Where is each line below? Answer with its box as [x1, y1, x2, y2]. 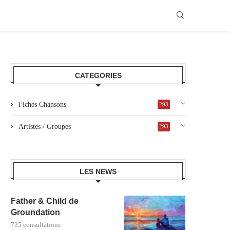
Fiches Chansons [18, 100, 66, 108]
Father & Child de [11, 196, 79, 205]
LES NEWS [80, 167, 117, 176]
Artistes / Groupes [18, 122, 71, 130]
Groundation [11, 207, 60, 217]
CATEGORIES [74, 71, 122, 80]
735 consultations [11, 220, 61, 228]
